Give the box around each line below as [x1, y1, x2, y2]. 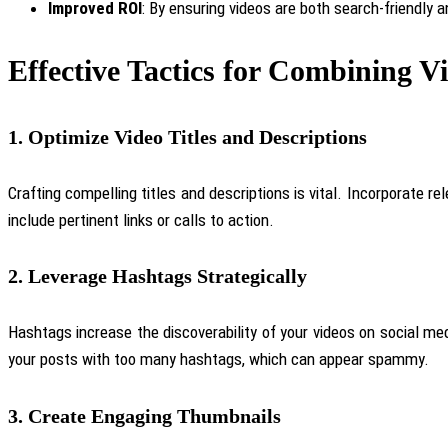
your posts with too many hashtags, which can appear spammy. [8, 348, 429, 369]
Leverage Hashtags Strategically [28, 265, 307, 288]
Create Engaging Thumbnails [28, 404, 281, 427]
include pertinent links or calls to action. [8, 209, 274, 230]
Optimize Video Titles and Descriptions [28, 126, 367, 149]
